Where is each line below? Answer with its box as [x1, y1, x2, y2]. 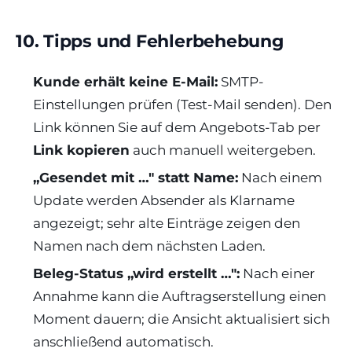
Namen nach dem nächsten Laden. [33, 237, 266, 254]
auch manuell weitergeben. [130, 142, 317, 159]
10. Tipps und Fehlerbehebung [16, 30, 284, 53]
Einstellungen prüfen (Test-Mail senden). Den [33, 97, 332, 113]
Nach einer [240, 265, 316, 281]
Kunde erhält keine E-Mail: [33, 74, 218, 90]
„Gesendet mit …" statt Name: [33, 169, 239, 185]
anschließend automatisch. [33, 333, 214, 350]
